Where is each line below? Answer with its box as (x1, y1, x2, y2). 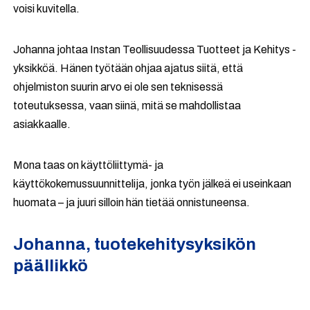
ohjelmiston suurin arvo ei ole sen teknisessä (13, 81, 224, 93)
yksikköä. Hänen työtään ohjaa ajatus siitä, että (13, 62, 244, 74)
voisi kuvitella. (13, 3, 80, 15)
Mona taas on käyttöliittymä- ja (13, 159, 164, 171)
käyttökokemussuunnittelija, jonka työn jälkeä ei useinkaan (13, 178, 292, 190)
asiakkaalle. (13, 118, 71, 130)
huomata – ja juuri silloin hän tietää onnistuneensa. (13, 197, 250, 208)
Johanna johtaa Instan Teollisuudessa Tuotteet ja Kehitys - (13, 44, 297, 55)
